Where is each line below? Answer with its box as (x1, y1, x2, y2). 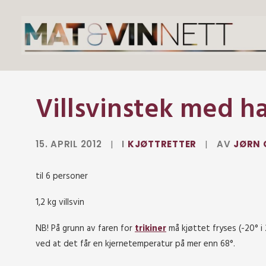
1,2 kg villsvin (36, 195, 84, 210)
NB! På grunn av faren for (36, 221, 135, 236)
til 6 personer (36, 169, 88, 183)
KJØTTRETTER (127, 138, 197, 150)
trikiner (135, 221, 166, 236)
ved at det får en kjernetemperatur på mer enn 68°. (36, 237, 235, 251)
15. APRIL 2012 (36, 138, 102, 150)
